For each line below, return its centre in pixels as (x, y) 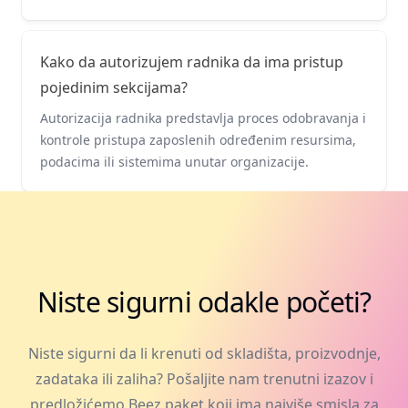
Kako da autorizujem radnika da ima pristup (192, 61)
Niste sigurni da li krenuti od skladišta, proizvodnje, (204, 353)
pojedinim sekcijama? (114, 87)
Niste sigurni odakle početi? (204, 301)
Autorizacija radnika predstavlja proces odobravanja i (203, 117)
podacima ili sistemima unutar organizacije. (174, 161)
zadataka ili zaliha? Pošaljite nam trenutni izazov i (204, 378)
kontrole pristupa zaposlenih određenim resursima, (198, 139)
